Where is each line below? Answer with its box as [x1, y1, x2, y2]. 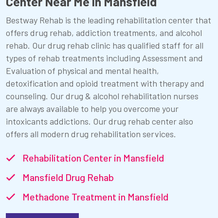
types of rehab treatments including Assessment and [6, 53, 203, 64]
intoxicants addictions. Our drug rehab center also [6, 116, 193, 127]
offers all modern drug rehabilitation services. [6, 128, 176, 140]
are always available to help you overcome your [6, 103, 179, 114]
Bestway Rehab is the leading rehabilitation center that [6, 15, 211, 26]
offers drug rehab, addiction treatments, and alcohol [6, 27, 202, 38]
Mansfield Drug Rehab [20, 171, 114, 183]
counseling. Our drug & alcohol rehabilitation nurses [6, 91, 199, 102]
